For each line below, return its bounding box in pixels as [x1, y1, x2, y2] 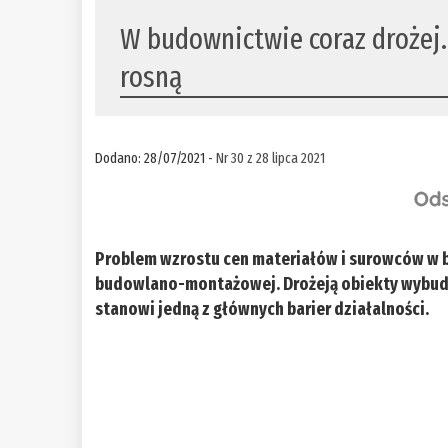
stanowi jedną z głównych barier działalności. [95, 298, 430, 321]
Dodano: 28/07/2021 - [95, 149, 217, 168]
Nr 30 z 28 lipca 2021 [216, 149, 326, 168]
